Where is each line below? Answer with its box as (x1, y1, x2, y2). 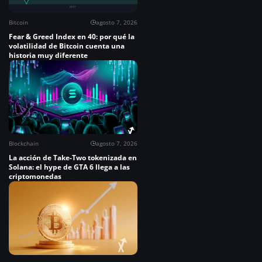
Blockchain (9, 139, 39, 148)
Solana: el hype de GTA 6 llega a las (9, 162, 130, 173)
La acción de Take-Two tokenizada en (9, 153, 137, 163)
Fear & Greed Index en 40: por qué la (9, 32, 135, 42)
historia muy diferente (9, 50, 88, 61)
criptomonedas (9, 171, 61, 182)
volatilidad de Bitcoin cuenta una (9, 41, 125, 51)
